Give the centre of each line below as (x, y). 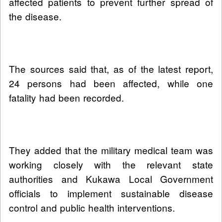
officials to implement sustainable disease (111, 193)
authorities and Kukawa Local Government (111, 179)
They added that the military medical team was (111, 150)
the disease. (35, 16)
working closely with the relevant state (111, 165)
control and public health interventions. (92, 208)
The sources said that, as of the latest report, (111, 69)
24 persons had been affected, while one (111, 83)
